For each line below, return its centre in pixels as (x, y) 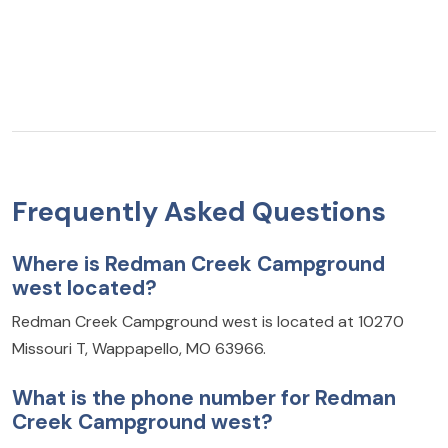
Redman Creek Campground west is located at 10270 (208, 321)
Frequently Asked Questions (199, 211)
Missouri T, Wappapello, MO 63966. (139, 348)
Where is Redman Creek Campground (198, 263)
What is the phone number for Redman (204, 397)
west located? (84, 287)
